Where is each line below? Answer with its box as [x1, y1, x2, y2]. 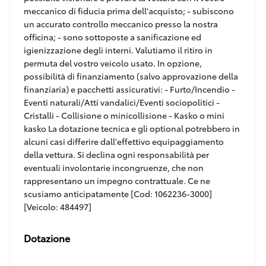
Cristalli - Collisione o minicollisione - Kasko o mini [24, 109, 224, 122]
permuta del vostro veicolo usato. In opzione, [24, 57, 202, 69]
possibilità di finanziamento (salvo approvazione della [24, 70, 238, 83]
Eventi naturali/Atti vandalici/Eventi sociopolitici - [24, 96, 220, 109]
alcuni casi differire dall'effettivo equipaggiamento [24, 135, 224, 148]
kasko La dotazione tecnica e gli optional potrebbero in [24, 122, 240, 135]
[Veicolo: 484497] [24, 201, 91, 213]
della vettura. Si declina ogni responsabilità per [24, 148, 209, 161]
